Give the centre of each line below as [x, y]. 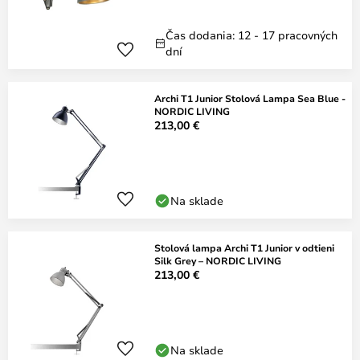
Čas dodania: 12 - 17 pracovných [252, 35]
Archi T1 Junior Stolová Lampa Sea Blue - [250, 98]
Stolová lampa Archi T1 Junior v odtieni [244, 247]
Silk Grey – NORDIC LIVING [218, 260]
